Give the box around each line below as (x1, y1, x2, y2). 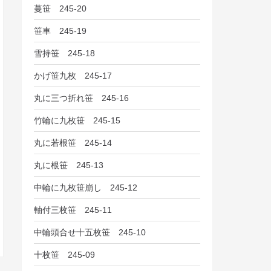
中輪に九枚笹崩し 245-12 (34, 182, 138, 192)
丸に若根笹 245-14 (34, 137, 113, 148)
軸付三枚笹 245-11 (34, 204, 113, 215)
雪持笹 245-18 (34, 48, 96, 58)
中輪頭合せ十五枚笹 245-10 (34, 227, 146, 237)
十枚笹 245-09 (34, 249, 96, 260)
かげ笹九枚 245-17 (34, 70, 113, 80)
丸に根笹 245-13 (34, 160, 104, 170)
